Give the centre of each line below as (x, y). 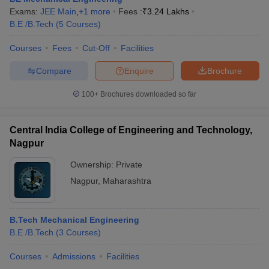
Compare (53, 71)
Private (129, 165)
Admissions (74, 256)
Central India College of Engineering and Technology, (131, 130)
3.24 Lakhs (168, 11)
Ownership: (93, 165)
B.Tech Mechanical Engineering (74, 220)
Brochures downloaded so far (147, 94)
